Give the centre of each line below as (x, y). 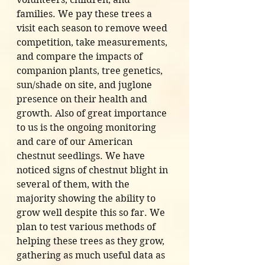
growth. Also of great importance (93, 114)
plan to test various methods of (87, 227)
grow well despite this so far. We (92, 213)
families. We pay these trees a (85, 14)
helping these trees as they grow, (92, 241)
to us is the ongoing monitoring (88, 128)
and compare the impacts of (81, 57)
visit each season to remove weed (93, 28)
